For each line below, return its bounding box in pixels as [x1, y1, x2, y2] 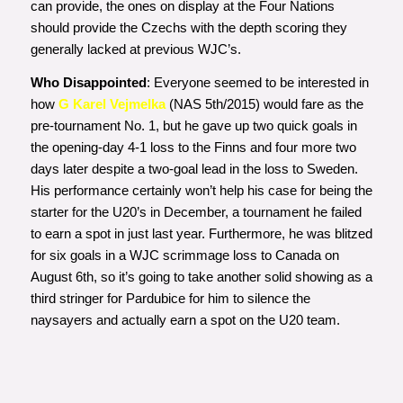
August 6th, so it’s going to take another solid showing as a [30, 268, 372, 284]
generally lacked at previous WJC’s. [30, 40, 241, 57]
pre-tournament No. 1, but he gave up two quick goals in [30, 117, 357, 133]
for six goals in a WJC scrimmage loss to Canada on [30, 246, 339, 263]
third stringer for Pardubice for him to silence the [30, 290, 310, 306]
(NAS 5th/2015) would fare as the [165, 95, 363, 112]
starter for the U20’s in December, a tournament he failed [30, 203, 362, 219]
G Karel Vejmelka [58, 95, 166, 112]
